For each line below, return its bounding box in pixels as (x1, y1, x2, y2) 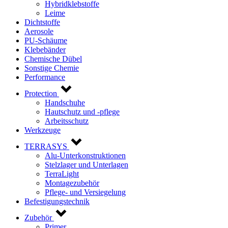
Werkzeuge (24, 125, 61, 134)
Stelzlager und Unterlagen (45, 160, 128, 169)
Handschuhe (45, 98, 85, 107)
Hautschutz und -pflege (45, 107, 120, 116)
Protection (24, 89, 57, 98)
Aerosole (24, 26, 53, 36)
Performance (24, 72, 65, 81)
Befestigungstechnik (24, 196, 90, 206)
